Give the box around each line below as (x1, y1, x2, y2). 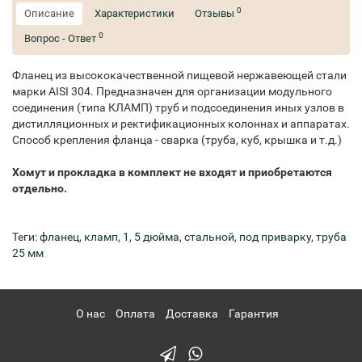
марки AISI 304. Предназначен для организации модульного (12, 85, 332, 99)
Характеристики (95, 7, 175, 20)
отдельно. (12, 182, 67, 196)
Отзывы (195, 7, 237, 20)
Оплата (115, 307, 155, 321)
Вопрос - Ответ (24, 32, 99, 45)
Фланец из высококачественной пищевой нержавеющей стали (12, 69, 347, 82)
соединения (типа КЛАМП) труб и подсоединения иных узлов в (12, 101, 344, 115)
